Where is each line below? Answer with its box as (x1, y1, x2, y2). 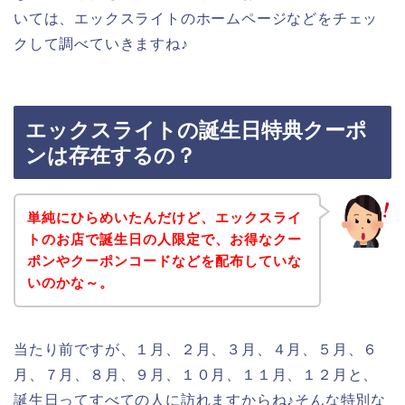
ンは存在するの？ (25, 144, 196, 168)
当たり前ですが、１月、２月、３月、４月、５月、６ (14, 341, 379, 357)
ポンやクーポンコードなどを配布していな (26, 252, 302, 268)
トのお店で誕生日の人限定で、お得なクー (26, 231, 302, 247)
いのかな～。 (26, 274, 114, 290)
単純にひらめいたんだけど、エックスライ (26, 209, 302, 225)
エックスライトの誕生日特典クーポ (25, 118, 367, 143)
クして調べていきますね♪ (14, 35, 189, 52)
